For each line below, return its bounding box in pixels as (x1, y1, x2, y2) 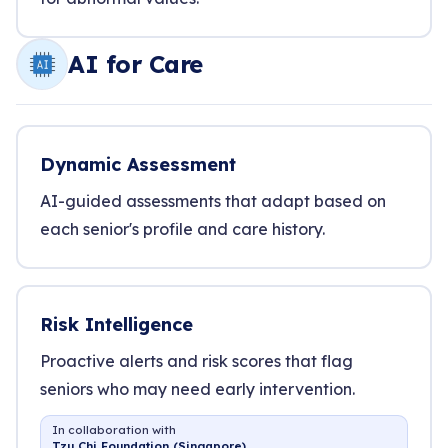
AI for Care (68, 49, 203, 79)
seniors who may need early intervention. (40, 379, 355, 399)
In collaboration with (52, 422, 176, 437)
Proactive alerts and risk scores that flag (40, 351, 353, 371)
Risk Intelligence (40, 313, 193, 336)
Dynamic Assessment (40, 153, 236, 176)
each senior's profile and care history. (40, 219, 325, 239)
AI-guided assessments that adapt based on (40, 191, 386, 211)
